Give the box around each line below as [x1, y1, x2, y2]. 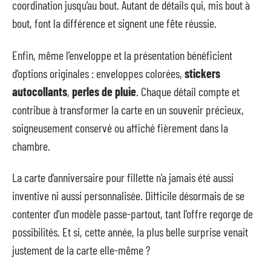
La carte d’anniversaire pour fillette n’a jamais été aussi [12, 170, 233, 185]
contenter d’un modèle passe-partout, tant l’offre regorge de [12, 206, 253, 221]
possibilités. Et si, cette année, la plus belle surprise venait [12, 224, 248, 240]
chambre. [12, 138, 50, 153]
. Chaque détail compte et [136, 83, 240, 99]
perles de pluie [72, 83, 136, 99]
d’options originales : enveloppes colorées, [12, 65, 184, 80]
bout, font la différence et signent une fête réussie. [12, 16, 217, 31]
